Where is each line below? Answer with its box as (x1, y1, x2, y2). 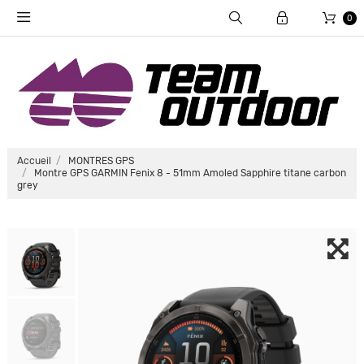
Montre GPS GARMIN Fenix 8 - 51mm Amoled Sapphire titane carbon (33, 167, 346, 180)
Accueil (16, 155, 51, 167)
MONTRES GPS (67, 155, 134, 167)
